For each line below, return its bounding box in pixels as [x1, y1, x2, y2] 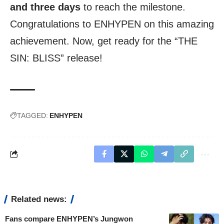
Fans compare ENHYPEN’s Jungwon [5, 214, 133, 223]
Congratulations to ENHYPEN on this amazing [10, 18, 214, 29]
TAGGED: [17, 111, 48, 119]
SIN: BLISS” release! [10, 52, 102, 63]
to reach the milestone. [80, 1, 185, 12]
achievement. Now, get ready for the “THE [10, 35, 197, 46]
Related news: [11, 194, 67, 204]
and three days [10, 1, 80, 12]
